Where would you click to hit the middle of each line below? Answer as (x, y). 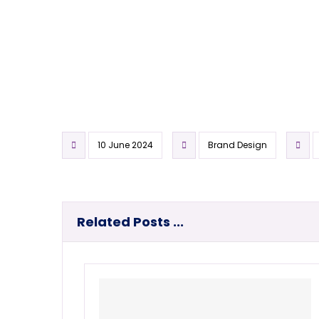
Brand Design (237, 145)
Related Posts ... (130, 222)
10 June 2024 (125, 145)
